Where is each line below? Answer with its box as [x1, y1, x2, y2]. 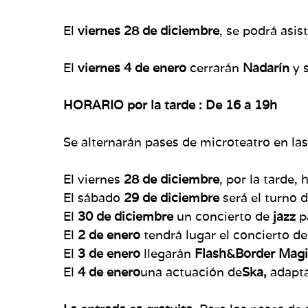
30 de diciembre [78, 208, 173, 224]
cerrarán [186, 59, 243, 76]
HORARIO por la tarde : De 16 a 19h [63, 96, 280, 113]
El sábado [63, 189, 124, 206]
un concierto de [173, 208, 273, 224]
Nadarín [243, 59, 289, 76]
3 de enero [74, 245, 144, 261]
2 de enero [78, 226, 140, 243]
